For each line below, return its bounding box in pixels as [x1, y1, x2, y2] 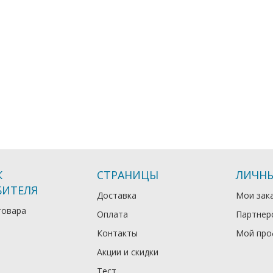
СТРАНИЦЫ [97, 168, 159, 182]
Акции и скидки [97, 246, 159, 258]
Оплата [97, 208, 129, 220]
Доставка [97, 190, 137, 201]
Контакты [97, 227, 138, 239]
